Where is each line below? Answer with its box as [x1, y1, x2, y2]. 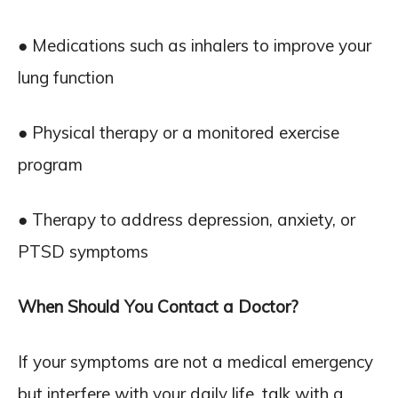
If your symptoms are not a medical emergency [18, 351, 373, 372]
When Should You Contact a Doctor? [18, 296, 298, 317]
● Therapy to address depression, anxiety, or [18, 209, 355, 230]
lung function [18, 67, 114, 88]
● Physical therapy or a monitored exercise [18, 122, 339, 143]
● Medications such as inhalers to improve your [18, 35, 371, 56]
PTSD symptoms [18, 241, 148, 262]
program [18, 154, 83, 175]
